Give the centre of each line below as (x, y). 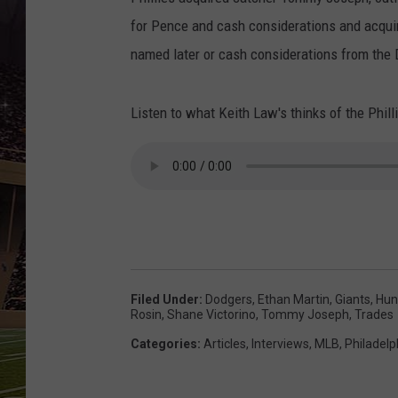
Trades (374, 315)
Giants (353, 300)
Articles (225, 344)
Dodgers (229, 300)
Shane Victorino (211, 315)
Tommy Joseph (305, 315)
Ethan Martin (294, 300)
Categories (164, 344)
